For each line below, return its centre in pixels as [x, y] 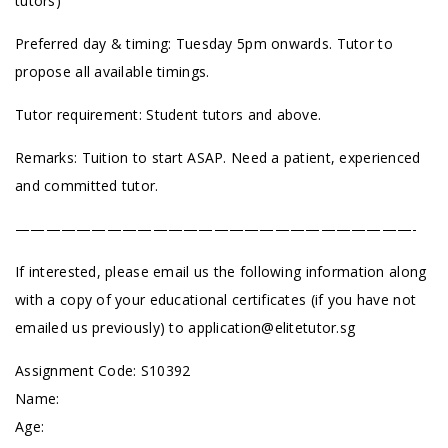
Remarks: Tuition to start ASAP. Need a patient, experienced [218, 157]
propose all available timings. [112, 71]
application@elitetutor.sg [272, 327]
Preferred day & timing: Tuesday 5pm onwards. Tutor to [204, 43]
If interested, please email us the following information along [221, 271]
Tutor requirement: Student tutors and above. [168, 114]
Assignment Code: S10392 [103, 370]
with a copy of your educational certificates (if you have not [216, 299]
